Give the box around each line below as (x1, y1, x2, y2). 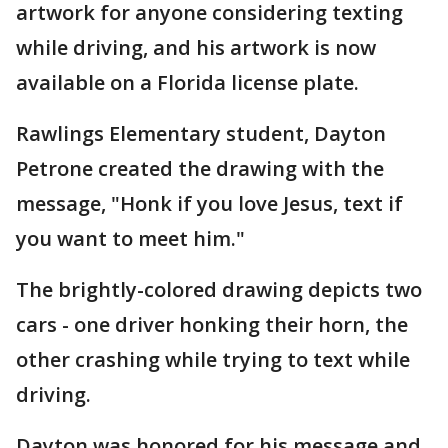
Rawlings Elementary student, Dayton (16, 120, 386, 147)
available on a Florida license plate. (16, 69, 359, 96)
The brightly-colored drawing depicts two (16, 276, 422, 303)
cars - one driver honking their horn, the (16, 311, 408, 338)
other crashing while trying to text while (16, 346, 410, 373)
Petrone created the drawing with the (16, 155, 384, 182)
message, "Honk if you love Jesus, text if (16, 190, 403, 217)
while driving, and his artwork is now (16, 34, 376, 61)
